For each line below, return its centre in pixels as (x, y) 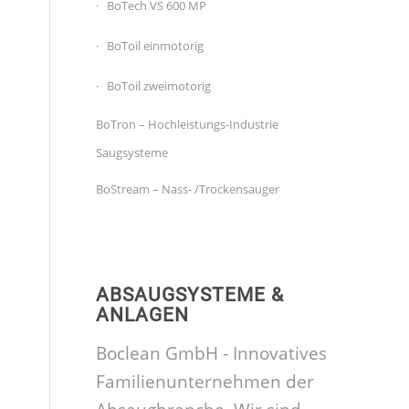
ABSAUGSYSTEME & (190, 295)
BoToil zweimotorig (159, 86)
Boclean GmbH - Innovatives (212, 354)
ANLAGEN (143, 315)
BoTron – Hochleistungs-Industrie (188, 124)
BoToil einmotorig (156, 46)
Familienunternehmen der (205, 382)
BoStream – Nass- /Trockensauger (188, 189)
